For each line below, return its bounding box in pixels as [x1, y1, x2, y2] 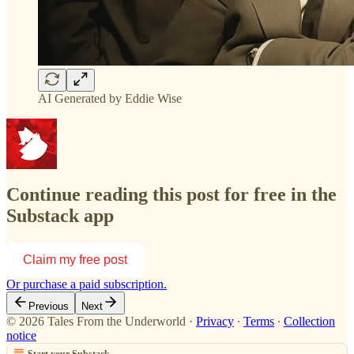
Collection [284, 314, 335, 329]
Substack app [6, 205, 114, 227]
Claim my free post [23, 253, 127, 267]
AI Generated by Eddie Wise [38, 91, 182, 105]
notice [6, 329, 36, 343]
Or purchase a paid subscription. [6, 277, 167, 292]
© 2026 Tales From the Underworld [6, 314, 186, 329]
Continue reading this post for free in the [6, 184, 337, 205]
